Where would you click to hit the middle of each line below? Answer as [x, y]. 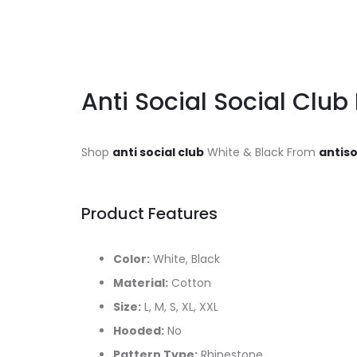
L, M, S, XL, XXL [180, 307]
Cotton [190, 283]
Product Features [149, 214]
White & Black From [261, 152]
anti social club [158, 152]
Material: [141, 283]
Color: [131, 259]
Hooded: [139, 331]
